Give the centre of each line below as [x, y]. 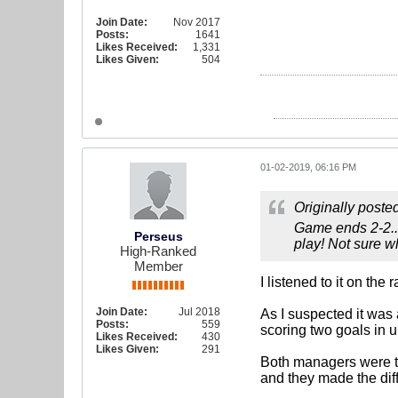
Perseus [158, 236]
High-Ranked [158, 251]
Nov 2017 [197, 22]
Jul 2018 [199, 312]
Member [158, 266]
